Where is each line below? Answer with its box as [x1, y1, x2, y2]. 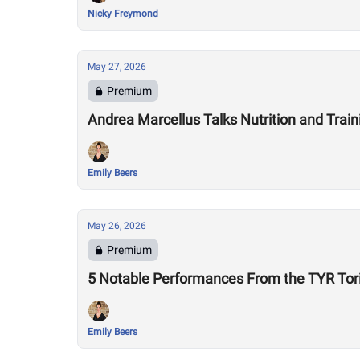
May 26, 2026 [88, 220, 146, 231]
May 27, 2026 [88, 61, 146, 72]
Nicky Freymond [88, 8, 158, 19]
